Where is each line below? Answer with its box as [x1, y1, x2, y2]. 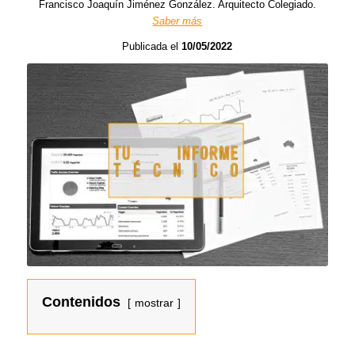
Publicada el [122, 40, 182, 53]
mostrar [134, 296, 174, 310]
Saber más [152, 15, 203, 28]
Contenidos [41, 294, 120, 311]
